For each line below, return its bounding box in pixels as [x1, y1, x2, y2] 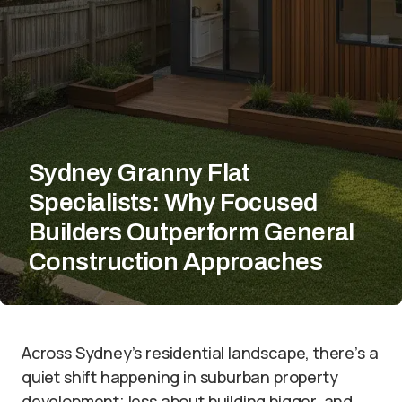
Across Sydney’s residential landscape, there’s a [22, 342, 379, 363]
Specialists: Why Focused [29, 188, 318, 216]
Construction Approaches [29, 248, 323, 275]
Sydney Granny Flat [29, 159, 250, 187]
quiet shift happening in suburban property [22, 366, 338, 388]
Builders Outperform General [29, 218, 354, 246]
